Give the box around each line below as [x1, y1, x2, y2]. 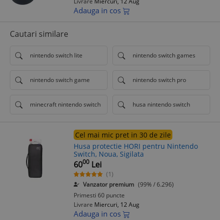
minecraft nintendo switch [30, 100, 101, 109]
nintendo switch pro [133, 76, 186, 84]
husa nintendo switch [133, 100, 190, 109]
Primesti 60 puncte [74, 191, 125, 199]
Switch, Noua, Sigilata [74, 149, 144, 159]
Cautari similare [10, 28, 68, 39]
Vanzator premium [83, 180, 134, 189]
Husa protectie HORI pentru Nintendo [74, 141, 198, 151]
